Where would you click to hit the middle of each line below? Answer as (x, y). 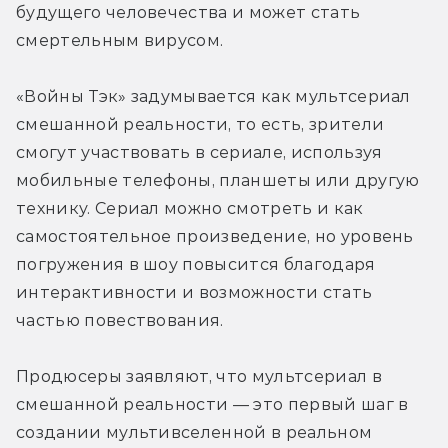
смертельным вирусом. (120, 40)
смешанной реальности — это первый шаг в (212, 404)
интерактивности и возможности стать (194, 292)
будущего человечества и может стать (188, 12)
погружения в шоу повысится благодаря (196, 264)
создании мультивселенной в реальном (194, 432)
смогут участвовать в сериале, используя (199, 152)
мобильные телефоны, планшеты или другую (218, 180)
